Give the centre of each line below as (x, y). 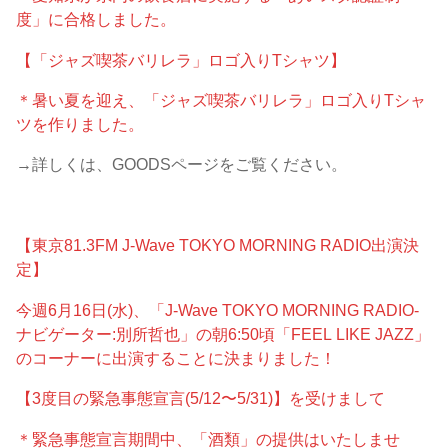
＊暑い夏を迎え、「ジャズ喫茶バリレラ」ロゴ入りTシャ (221, 100)
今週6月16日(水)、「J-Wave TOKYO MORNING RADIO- (218, 309)
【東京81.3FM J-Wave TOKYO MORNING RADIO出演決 (218, 245)
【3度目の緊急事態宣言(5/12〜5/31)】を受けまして (201, 398)
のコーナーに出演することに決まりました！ (176, 357)
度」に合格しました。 (96, 19)
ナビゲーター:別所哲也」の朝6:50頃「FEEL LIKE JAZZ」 (223, 333)
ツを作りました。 (80, 124)
